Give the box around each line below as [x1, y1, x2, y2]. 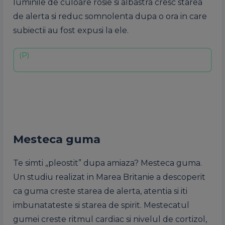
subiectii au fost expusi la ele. [13, 26, 129, 35]
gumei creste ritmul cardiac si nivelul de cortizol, [13, 214, 207, 224]
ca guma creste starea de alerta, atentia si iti [13, 186, 187, 196]
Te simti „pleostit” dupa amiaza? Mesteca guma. [13, 158, 202, 168]
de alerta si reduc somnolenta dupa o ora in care [13, 12, 207, 21]
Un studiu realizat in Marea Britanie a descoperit [13, 172, 205, 182]
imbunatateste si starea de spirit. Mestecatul [13, 200, 189, 210]
